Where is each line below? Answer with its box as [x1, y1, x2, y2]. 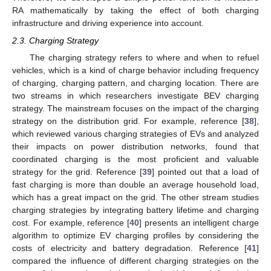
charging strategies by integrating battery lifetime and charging [12, 204, 259, 215]
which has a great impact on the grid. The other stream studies [12, 192, 259, 202]
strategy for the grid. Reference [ [12, 166, 143, 177]
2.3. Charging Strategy [12, 35, 99, 45]
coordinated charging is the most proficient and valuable [12, 154, 259, 164]
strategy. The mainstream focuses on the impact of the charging [12, 103, 259, 113]
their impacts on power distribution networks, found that [12, 141, 259, 151]
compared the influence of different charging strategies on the [12, 255, 259, 266]
